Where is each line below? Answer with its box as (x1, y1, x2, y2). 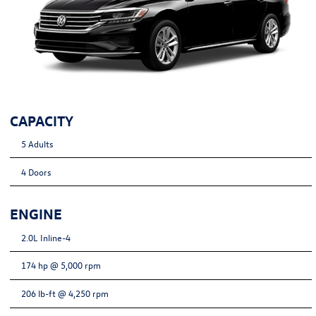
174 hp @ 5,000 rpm (20, 259, 101, 272)
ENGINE (10, 205, 63, 223)
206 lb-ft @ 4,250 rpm (20, 287, 109, 300)
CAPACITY (10, 111, 74, 129)
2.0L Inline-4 (20, 231, 71, 243)
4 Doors (20, 165, 51, 178)
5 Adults (20, 138, 54, 150)
